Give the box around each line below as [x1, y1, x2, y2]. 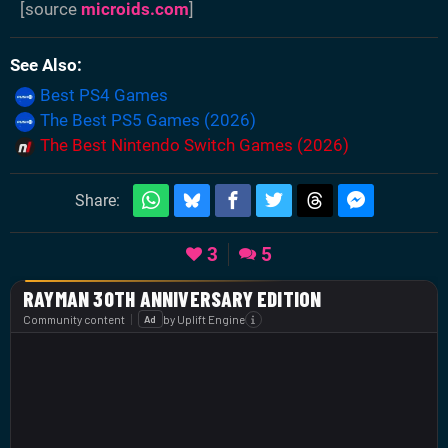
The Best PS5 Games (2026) [40, 110, 256, 131]
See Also [10, 55, 77, 76]
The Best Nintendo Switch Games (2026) [40, 135, 349, 156]
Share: [74, 191, 120, 211]
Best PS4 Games [40, 85, 168, 106]
